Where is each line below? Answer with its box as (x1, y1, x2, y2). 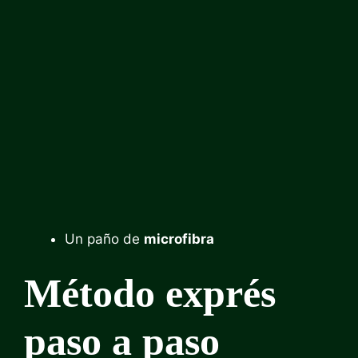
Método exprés (24, 271, 276, 316)
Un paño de (65, 230, 144, 247)
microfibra (144, 230, 214, 247)
